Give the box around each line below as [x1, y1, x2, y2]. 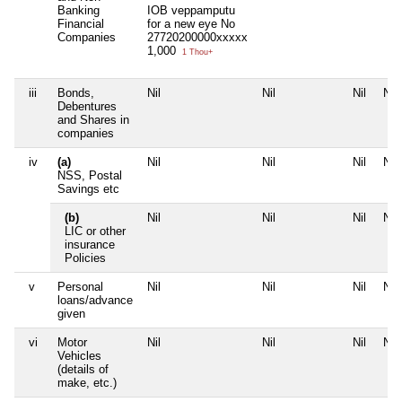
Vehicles [57, 348, 101, 363]
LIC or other [65, 223, 126, 238]
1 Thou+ [179, 47, 213, 57]
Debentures [57, 99, 117, 113]
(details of [57, 362, 109, 376]
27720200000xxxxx [147, 30, 248, 44]
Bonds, [57, 85, 94, 100]
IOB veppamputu [147, 3, 235, 17]
